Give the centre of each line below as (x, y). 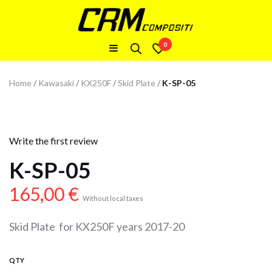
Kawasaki (56, 83)
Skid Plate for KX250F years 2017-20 (97, 226)
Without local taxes (113, 198)
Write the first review (53, 141)
